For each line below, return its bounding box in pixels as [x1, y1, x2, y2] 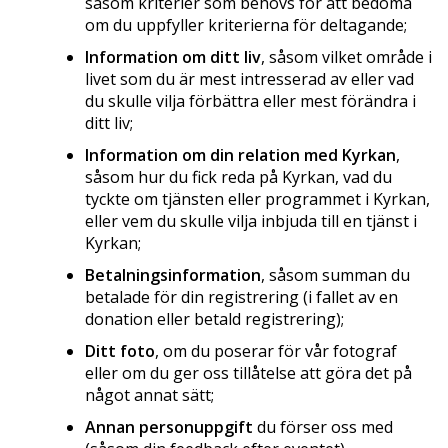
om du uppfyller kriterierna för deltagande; [85, 13, 407, 36]
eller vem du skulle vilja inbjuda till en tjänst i [85, 209, 417, 232]
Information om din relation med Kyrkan [85, 143, 396, 166]
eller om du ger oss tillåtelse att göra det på [85, 361, 412, 384]
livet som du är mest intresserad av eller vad [85, 67, 414, 90]
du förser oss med [253, 415, 393, 438]
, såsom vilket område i [261, 45, 432, 68]
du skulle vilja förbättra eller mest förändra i [85, 89, 416, 112]
